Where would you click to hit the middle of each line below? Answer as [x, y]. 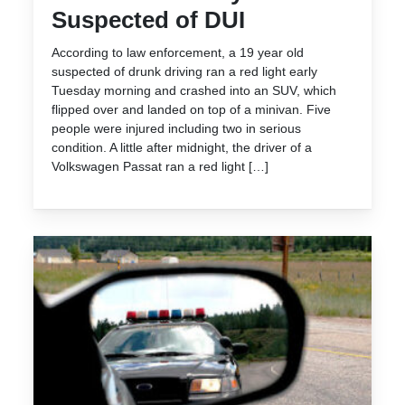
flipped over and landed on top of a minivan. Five [191, 109]
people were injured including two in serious [176, 128]
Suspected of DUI [148, 19]
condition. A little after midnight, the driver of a [182, 147]
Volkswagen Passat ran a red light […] [160, 166]
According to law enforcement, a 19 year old [178, 52]
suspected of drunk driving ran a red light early [184, 71]
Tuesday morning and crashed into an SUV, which [194, 90]
